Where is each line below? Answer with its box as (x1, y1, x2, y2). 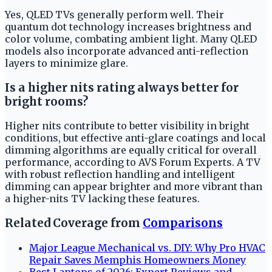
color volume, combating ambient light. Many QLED (5, 33, 257, 46)
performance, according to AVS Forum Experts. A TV (5, 156, 260, 169)
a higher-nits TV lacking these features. (5, 192, 200, 205)
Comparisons (143, 216, 223, 231)
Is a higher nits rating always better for (5, 80, 239, 95)
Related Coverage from (5, 216, 143, 231)
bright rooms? (5, 94, 88, 109)
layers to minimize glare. (5, 57, 128, 70)
